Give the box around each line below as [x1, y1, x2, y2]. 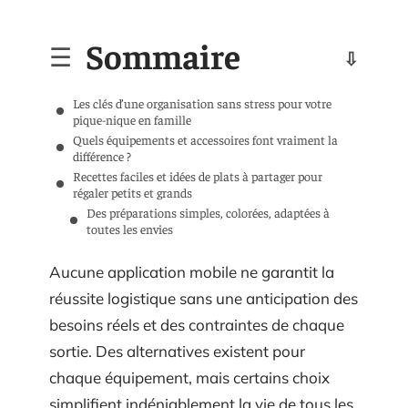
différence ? [73, 147, 131, 164]
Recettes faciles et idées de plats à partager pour [73, 167, 322, 184]
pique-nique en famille [73, 110, 191, 127]
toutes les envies [87, 219, 173, 237]
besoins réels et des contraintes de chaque [49, 315, 344, 334]
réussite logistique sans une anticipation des [49, 289, 358, 308]
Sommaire [86, 33, 240, 76]
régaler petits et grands [73, 183, 192, 200]
